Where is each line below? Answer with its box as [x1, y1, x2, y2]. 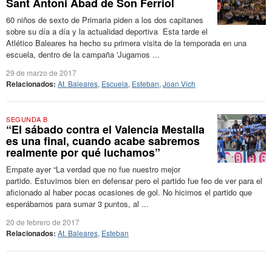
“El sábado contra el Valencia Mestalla [6, 121, 205, 137]
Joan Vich [163, 78, 195, 89]
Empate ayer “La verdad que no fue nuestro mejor [6, 163, 180, 175]
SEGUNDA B [6, 114, 48, 124]
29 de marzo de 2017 [6, 67, 76, 78]
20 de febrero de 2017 [6, 217, 80, 227]
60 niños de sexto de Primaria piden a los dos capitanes [6, 14, 203, 25]
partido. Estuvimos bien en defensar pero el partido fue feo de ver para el [6, 175, 262, 186]
